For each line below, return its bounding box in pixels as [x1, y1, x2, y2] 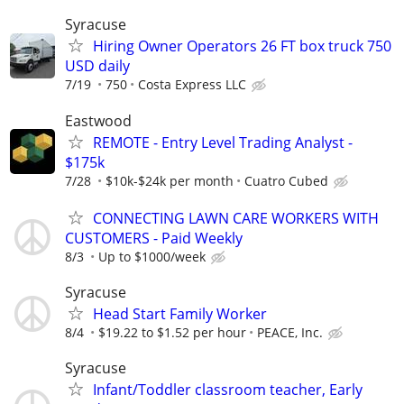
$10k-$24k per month [106, 171, 234, 189]
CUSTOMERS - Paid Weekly [65, 227, 243, 248]
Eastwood [65, 110, 132, 131]
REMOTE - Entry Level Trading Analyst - [93, 132, 353, 152]
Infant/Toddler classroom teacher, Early [93, 380, 363, 400]
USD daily [65, 56, 130, 77]
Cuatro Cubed [244, 171, 328, 189]
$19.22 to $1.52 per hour [98, 324, 246, 341]
